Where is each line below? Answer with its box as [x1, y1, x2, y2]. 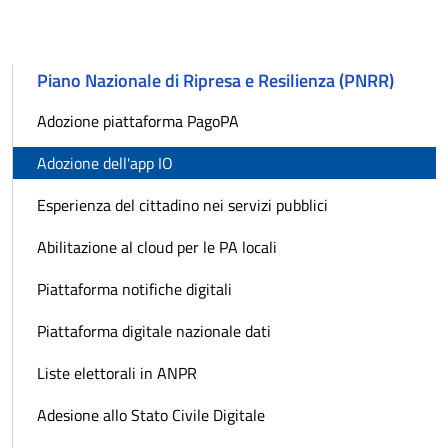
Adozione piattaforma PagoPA [37, 109, 239, 134]
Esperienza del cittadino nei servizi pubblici [37, 193, 328, 218]
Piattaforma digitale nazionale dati [37, 319, 271, 344]
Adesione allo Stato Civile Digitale [37, 403, 265, 428]
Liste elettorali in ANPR [37, 361, 197, 386]
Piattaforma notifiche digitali [37, 277, 232, 302]
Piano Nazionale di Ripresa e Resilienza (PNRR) [37, 67, 394, 95]
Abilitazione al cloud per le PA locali [37, 235, 277, 260]
